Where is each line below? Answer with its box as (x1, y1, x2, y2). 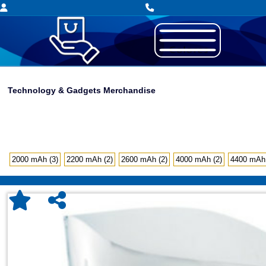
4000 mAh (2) (176, 154, 223, 164)
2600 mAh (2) (121, 154, 168, 164)
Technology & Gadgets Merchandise (8, 85, 156, 95)
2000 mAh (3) (12, 154, 59, 164)
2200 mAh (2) (66, 154, 113, 164)
